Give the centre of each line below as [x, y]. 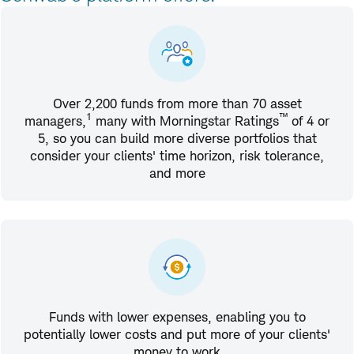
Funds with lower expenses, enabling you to [177, 316]
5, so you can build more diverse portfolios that [177, 138]
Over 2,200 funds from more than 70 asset [177, 103]
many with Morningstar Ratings [185, 121]
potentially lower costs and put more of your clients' [177, 334]
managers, [55, 121]
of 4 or [309, 121]
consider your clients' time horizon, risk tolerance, [177, 155]
